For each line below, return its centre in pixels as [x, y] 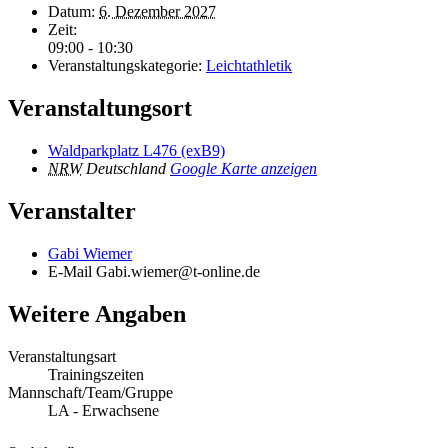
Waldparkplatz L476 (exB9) [136, 150]
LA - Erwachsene [103, 410]
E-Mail [72, 271]
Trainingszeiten [96, 374]
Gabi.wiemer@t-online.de [178, 271]
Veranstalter [72, 210]
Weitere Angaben [97, 313]
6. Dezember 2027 [157, 12]
